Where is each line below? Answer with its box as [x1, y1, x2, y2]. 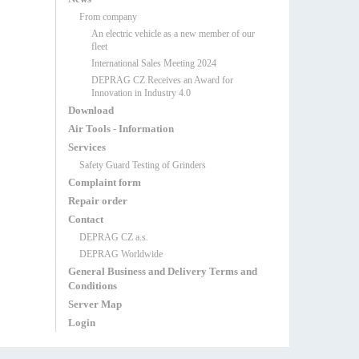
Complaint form [67, 176, 141, 188]
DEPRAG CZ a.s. [79, 232, 148, 243]
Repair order [67, 195, 127, 207]
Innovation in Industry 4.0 [91, 87, 191, 99]
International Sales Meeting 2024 [91, 58, 216, 69]
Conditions [67, 280, 117, 292]
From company [79, 11, 137, 22]
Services [67, 141, 106, 153]
